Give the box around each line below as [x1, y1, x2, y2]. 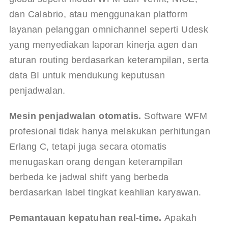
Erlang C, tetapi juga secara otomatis [9, 141, 170, 152]
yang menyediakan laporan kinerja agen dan [9, 39, 201, 50]
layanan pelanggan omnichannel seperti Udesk [9, 24, 211, 35]
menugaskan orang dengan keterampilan [9, 156, 186, 167]
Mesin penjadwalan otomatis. [9, 110, 141, 121]
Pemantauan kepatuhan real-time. [9, 212, 162, 223]
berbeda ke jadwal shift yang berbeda [9, 172, 172, 182]
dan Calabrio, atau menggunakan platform [9, 9, 191, 19]
